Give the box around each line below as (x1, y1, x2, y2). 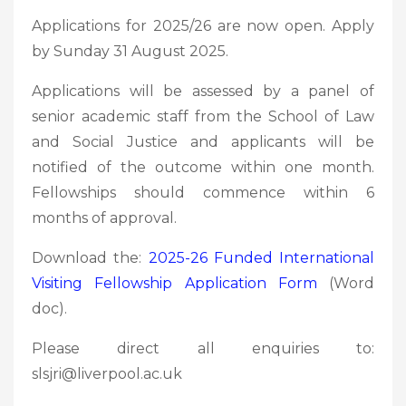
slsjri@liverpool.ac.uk (32, 364, 182, 382)
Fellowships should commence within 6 (32, 183, 374, 201)
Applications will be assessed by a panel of (32, 82, 374, 100)
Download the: (32, 248, 149, 266)
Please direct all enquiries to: (32, 339, 374, 357)
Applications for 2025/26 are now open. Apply (32, 16, 374, 34)
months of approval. (32, 208, 177, 227)
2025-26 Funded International (148, 248, 374, 266)
